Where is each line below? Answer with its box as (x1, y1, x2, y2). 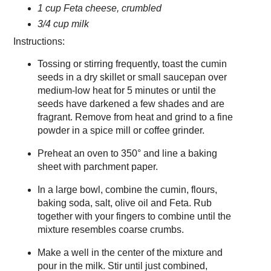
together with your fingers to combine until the (37, 211, 231, 221)
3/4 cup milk (37, 19, 89, 30)
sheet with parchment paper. (37, 161, 158, 172)
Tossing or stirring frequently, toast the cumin (37, 59, 227, 70)
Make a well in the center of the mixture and (37, 247, 223, 258)
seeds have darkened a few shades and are (37, 99, 224, 109)
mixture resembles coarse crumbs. (37, 224, 184, 235)
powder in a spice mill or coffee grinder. (37, 125, 204, 136)
